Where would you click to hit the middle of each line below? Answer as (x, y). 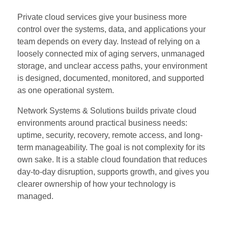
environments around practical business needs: (102, 123)
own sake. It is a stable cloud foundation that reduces (112, 159)
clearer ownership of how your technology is (96, 184)
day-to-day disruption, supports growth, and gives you (113, 172)
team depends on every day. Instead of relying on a (108, 41)
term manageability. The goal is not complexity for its (111, 147)
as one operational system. (65, 90)
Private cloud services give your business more (102, 17)
